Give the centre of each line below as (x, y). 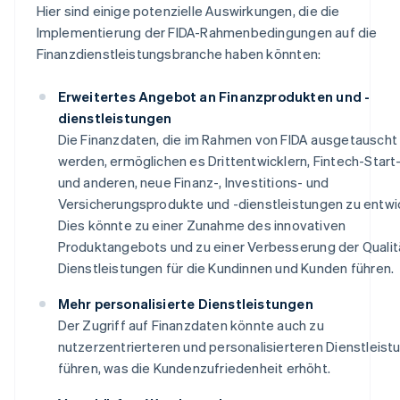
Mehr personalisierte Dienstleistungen (185, 303)
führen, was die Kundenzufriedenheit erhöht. (194, 367)
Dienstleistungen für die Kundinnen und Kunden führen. (226, 267)
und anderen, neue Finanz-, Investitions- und (193, 182)
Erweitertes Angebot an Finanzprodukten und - (214, 96)
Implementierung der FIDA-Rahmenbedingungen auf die (207, 32)
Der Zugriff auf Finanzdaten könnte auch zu (191, 325)
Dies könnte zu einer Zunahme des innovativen (202, 225)
